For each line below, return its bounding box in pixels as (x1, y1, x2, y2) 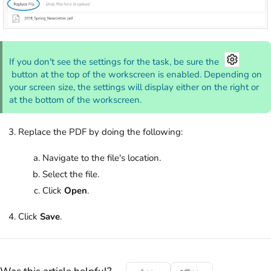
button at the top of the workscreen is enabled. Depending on (9, 68, 263, 80)
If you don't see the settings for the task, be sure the (9, 55, 222, 68)
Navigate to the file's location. (42, 151, 161, 164)
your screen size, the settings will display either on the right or (9, 80, 260, 93)
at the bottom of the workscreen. (9, 93, 142, 106)
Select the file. (42, 168, 99, 180)
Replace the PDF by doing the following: (18, 125, 183, 138)
